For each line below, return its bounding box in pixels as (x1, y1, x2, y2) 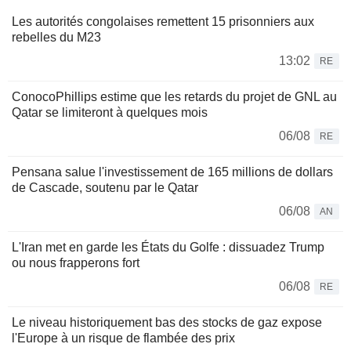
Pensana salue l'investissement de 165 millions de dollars (12, 165, 333, 179)
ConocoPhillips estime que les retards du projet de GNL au (12, 90, 337, 104)
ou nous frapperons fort (12, 256, 139, 270)
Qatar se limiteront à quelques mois (12, 106, 208, 120)
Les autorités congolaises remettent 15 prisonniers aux (12, 15, 314, 29)
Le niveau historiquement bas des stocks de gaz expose (12, 316, 322, 330)
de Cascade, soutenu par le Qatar (12, 181, 198, 195)
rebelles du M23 (12, 31, 101, 45)
